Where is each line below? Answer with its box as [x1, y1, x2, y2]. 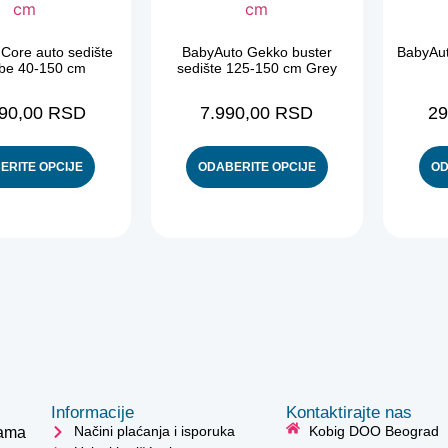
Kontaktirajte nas [286, 403, 413, 422]
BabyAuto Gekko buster [181, 44, 332, 60]
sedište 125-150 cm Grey [176, 60, 337, 76]
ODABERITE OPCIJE [197, 160, 316, 174]
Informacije [51, 403, 135, 422]
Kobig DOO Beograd [308, 423, 439, 439]
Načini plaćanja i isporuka [73, 423, 235, 439]
